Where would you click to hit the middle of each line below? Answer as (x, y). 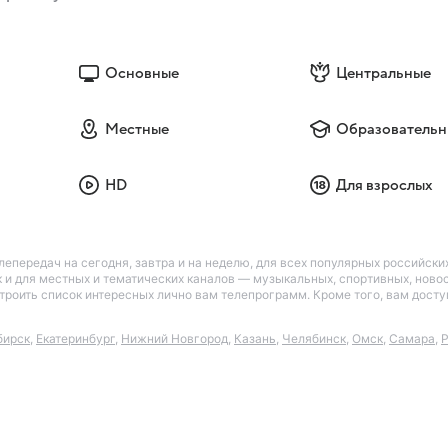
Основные (142, 72)
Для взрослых (384, 184)
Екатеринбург (75, 338)
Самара (412, 338)
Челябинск (314, 338)
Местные (137, 128)
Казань (255, 338)
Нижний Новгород (174, 338)
